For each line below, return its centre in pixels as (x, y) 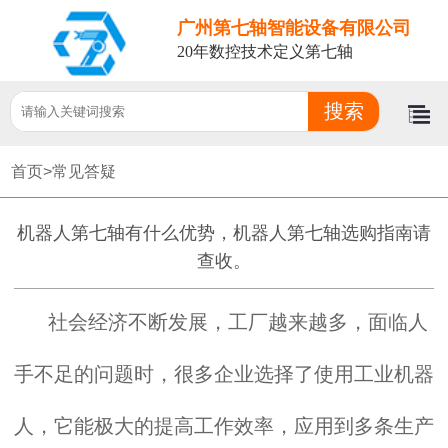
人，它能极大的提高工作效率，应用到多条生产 (224, 425)
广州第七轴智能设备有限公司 (294, 28)
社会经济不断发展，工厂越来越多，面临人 (237, 321)
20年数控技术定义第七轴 (265, 52)
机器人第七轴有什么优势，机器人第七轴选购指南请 (224, 232)
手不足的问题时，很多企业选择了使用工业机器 (224, 373)
